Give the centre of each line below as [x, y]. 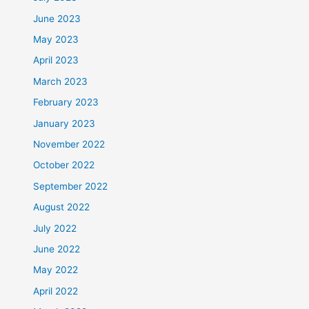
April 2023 [56, 60]
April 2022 [56, 291]
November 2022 [69, 144]
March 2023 [61, 81]
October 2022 [64, 165]
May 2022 [56, 270]
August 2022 [62, 207]
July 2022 [55, 228]
